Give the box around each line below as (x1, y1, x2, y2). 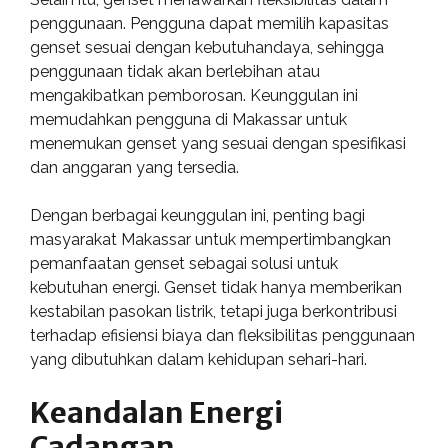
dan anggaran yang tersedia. (30, 158, 239, 177)
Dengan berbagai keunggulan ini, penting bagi (30, 206, 365, 225)
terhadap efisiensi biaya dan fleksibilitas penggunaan (30, 326, 415, 345)
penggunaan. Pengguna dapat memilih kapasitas (30, 14, 389, 33)
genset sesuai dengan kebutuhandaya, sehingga (30, 38, 384, 57)
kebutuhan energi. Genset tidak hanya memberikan (30, 278, 402, 297)
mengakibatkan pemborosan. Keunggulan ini (30, 86, 358, 105)
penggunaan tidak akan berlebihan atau (30, 62, 320, 81)
